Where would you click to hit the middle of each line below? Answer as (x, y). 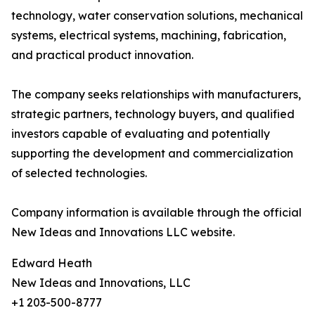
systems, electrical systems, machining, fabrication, (149, 36)
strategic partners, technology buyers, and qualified (153, 114)
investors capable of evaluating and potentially (141, 134)
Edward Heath (52, 263)
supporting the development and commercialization (152, 154)
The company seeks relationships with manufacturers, (156, 95)
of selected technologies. (79, 173)
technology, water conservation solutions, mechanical (157, 16)
